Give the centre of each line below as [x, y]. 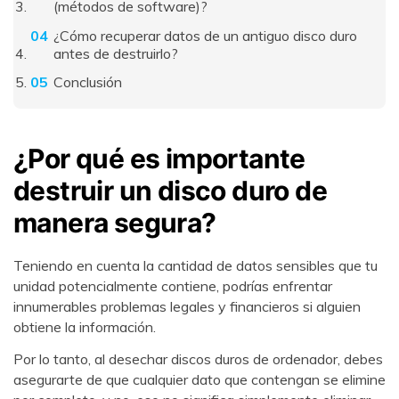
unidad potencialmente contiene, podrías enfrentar [173, 286]
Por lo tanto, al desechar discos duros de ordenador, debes [198, 359]
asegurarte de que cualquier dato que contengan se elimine [199, 379]
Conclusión [87, 82]
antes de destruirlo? [115, 53]
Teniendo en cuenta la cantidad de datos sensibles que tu [195, 266]
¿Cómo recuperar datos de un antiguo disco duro [205, 35]
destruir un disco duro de [170, 191]
